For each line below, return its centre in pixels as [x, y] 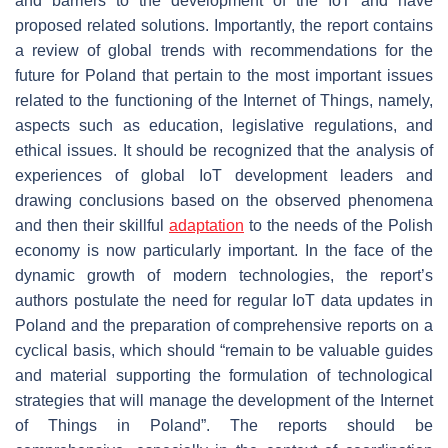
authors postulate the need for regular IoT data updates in [224, 300]
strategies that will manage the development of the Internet [224, 400]
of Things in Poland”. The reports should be [224, 425]
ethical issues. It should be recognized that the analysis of [224, 150]
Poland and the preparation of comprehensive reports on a [224, 325]
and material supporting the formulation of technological [224, 375]
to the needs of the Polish [338, 225]
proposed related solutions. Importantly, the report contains [224, 25]
